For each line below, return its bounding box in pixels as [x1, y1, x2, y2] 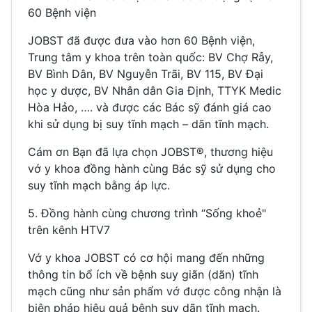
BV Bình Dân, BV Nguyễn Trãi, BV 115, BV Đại [28, 67, 263, 81]
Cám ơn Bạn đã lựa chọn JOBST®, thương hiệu [28, 145, 273, 159]
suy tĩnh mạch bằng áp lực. [28, 178, 170, 193]
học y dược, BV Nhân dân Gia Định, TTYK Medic [28, 84, 281, 98]
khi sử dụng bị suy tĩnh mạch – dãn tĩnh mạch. [28, 117, 269, 132]
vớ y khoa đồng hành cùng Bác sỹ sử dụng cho [28, 162, 276, 176]
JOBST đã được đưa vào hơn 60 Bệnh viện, [28, 33, 255, 48]
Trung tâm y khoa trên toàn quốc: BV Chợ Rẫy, [28, 50, 273, 65]
